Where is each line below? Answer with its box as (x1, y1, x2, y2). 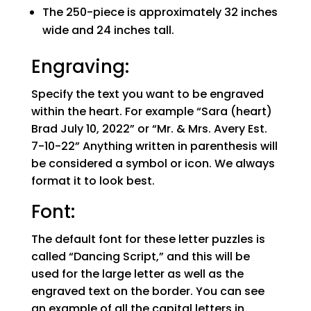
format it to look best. (31, 172, 155, 189)
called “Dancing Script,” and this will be (31, 248, 250, 264)
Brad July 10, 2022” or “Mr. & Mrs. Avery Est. (31, 120, 267, 137)
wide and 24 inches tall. (42, 22, 174, 38)
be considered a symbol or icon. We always (31, 155, 275, 171)
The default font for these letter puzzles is (31, 230, 265, 247)
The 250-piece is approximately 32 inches (42, 3, 278, 20)
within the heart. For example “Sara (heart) (31, 103, 272, 119)
